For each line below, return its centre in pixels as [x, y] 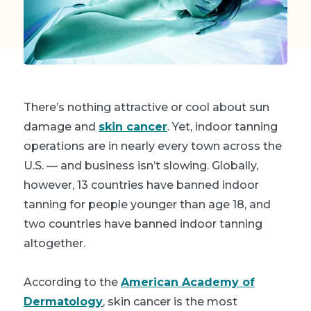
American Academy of [188, 282]
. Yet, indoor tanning [222, 126]
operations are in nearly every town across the [153, 146]
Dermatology [63, 301]
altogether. [54, 243]
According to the [72, 282]
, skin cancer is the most [170, 301]
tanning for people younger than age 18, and [147, 204]
